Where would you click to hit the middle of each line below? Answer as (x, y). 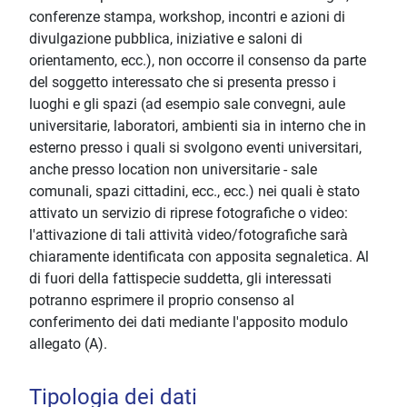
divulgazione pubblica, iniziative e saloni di (166, 39)
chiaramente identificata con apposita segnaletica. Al (199, 257)
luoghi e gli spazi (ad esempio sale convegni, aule (187, 104)
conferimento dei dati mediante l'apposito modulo (189, 323)
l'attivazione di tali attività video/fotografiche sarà (189, 235)
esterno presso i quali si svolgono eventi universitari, (195, 148)
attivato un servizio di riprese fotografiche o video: (189, 213)
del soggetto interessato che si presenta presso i (183, 83)
